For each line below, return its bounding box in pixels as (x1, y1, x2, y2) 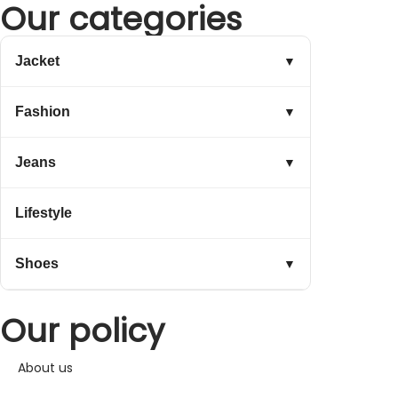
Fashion (15, 104, 70, 120)
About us (18, 359, 73, 378)
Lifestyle (15, 205, 72, 221)
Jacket (15, 53, 60, 69)
